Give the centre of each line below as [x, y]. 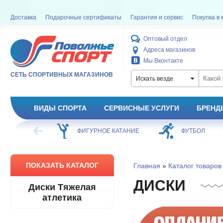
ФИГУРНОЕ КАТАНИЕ [108, 131]
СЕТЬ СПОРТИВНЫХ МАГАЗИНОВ [61, 75]
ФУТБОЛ [193, 131]
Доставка [23, 17]
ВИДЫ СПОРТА [60, 108]
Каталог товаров [195, 166]
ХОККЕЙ [23, 131]
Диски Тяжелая [62, 187]
